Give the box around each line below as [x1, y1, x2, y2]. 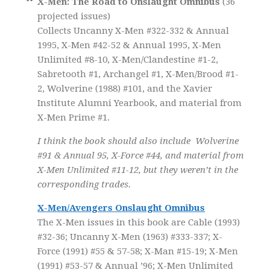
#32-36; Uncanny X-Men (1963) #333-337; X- [37, 231, 223, 242]
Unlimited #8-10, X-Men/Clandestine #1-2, [37, 54, 219, 65]
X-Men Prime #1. [37, 111, 110, 123]
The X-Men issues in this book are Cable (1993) [37, 216, 240, 228]
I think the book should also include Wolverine [37, 135, 239, 146]
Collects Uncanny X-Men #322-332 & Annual [37, 25, 230, 36]
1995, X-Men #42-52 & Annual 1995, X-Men [37, 39, 222, 51]
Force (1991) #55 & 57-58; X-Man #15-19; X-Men [37, 245, 239, 257]
